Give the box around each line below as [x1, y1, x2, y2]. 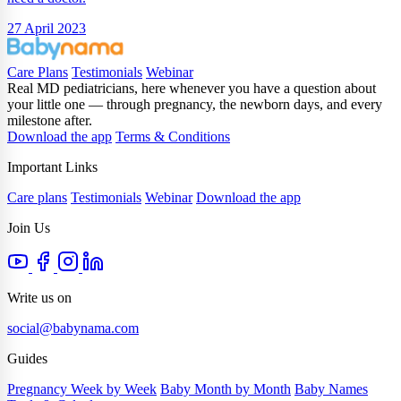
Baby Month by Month [160, 381, 291, 397]
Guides [7, 351, 47, 367]
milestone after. [7, 113, 92, 129]
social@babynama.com [7, 320, 139, 337]
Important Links [7, 159, 98, 175]
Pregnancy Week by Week [7, 381, 157, 397]
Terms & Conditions [115, 129, 230, 145]
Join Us [7, 220, 50, 236]
